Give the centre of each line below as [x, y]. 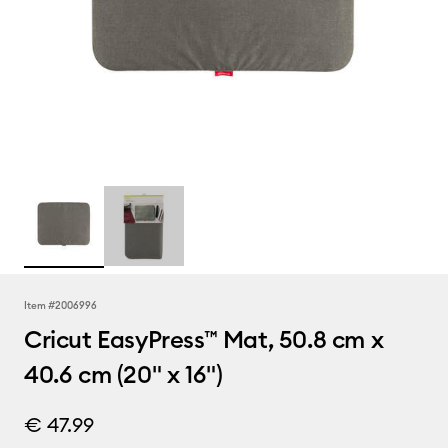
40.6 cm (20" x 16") [123, 374]
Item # [39, 305]
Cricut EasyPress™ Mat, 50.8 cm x [204, 339]
